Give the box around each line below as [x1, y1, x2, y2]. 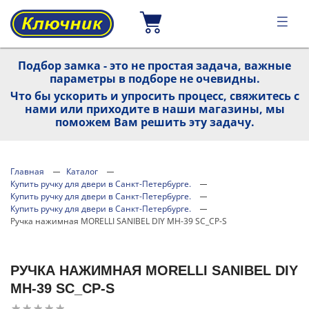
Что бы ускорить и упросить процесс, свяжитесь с [10, 88, 299, 103]
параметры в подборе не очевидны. [49, 71, 260, 86]
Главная [10, 166, 44, 177]
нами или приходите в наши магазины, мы [24, 101, 285, 117]
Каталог [66, 166, 98, 177]
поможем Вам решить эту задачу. [54, 114, 255, 130]
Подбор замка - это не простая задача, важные [18, 58, 291, 73]
